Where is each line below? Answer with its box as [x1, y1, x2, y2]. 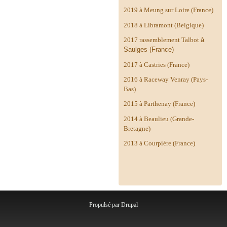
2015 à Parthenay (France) [124, 100, 195, 108]
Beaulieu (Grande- [144, 115, 194, 123]
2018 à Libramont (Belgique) [124, 21, 204, 29]
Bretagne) [124, 124, 150, 132]
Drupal [121, 201, 138, 209]
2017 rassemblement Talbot [124, 36, 201, 44]
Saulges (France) [124, 46, 174, 54]
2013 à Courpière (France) [124, 139, 195, 147]
